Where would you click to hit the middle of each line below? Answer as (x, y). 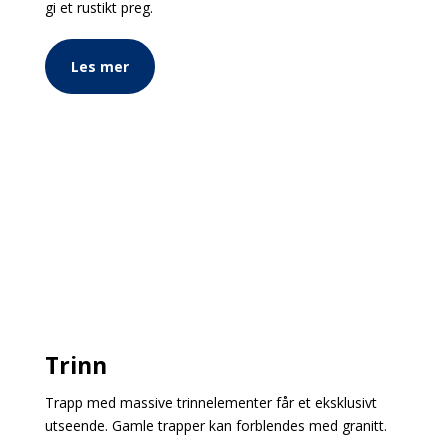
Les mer (99, 67)
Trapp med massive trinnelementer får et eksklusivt (210, 403)
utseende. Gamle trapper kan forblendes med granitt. (215, 426)
